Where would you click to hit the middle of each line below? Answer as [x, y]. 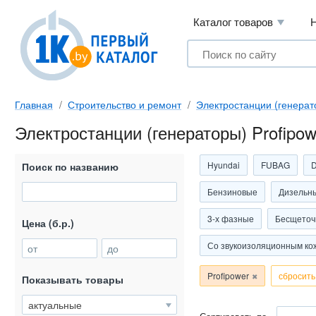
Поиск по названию [70, 166]
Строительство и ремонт [124, 104]
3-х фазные [231, 218]
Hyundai [224, 165]
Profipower [228, 275]
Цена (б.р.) [48, 223]
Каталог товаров [233, 22]
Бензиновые [232, 192]
